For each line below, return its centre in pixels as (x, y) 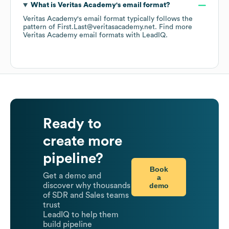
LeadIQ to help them (81, 215)
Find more (176, 27)
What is (44, 5)
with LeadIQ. (146, 36)
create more (83, 141)
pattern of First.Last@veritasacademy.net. (91, 27)
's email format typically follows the (135, 19)
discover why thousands (87, 186)
